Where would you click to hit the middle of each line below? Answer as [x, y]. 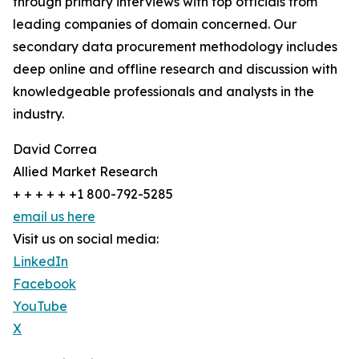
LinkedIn [40, 261]
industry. [38, 114]
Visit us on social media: [86, 239]
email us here [54, 216]
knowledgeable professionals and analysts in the [163, 91]
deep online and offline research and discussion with [175, 69]
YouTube [40, 306]
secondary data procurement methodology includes [175, 46]
